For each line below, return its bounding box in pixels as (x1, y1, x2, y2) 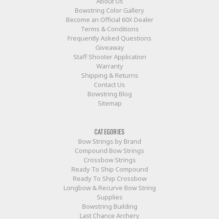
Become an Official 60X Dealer (66, 15, 153, 24)
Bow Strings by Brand (78, 136, 141, 146)
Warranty (96, 61, 123, 70)
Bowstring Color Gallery (75, 5, 144, 15)
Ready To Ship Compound (71, 164, 148, 174)
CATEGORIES (94, 126, 125, 136)
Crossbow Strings (83, 155, 136, 164)
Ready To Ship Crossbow (72, 174, 147, 183)
